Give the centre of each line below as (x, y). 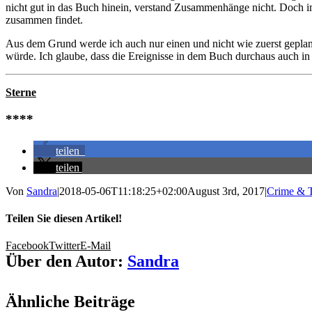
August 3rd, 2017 (226, 191)
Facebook (27, 246)
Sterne (21, 93)
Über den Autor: (67, 262)
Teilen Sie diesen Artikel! (64, 219)
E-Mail (95, 246)
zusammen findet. (44, 20)
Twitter (64, 246)
